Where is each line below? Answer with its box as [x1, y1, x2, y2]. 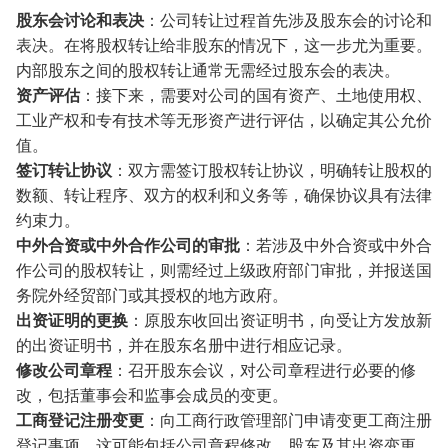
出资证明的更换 [16, 308, 128, 332]
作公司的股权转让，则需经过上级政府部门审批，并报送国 [16, 258, 432, 282]
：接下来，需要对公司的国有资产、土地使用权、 [80, 83, 432, 107]
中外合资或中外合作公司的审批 [16, 233, 240, 257]
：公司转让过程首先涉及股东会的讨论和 [144, 8, 432, 32]
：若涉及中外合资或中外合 [240, 233, 432, 257]
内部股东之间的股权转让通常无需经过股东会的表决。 [16, 58, 400, 82]
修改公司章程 [16, 358, 112, 382]
